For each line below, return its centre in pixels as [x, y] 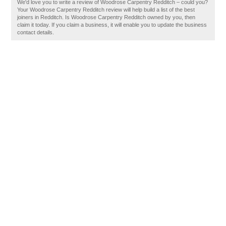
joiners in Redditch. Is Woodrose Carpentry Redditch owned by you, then [106, 17]
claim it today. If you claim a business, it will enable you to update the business [112, 25]
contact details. [36, 32]
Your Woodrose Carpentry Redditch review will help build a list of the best [106, 10]
